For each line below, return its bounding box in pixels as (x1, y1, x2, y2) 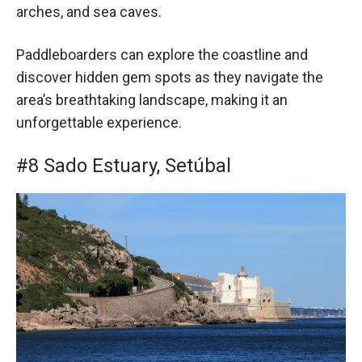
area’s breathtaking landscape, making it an (16, 90, 288, 108)
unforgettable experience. (16, 113, 182, 131)
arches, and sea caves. (16, 2, 162, 20)
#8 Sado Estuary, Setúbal (16, 154, 231, 178)
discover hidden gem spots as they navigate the (16, 68, 323, 86)
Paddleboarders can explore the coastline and (16, 45, 308, 63)
